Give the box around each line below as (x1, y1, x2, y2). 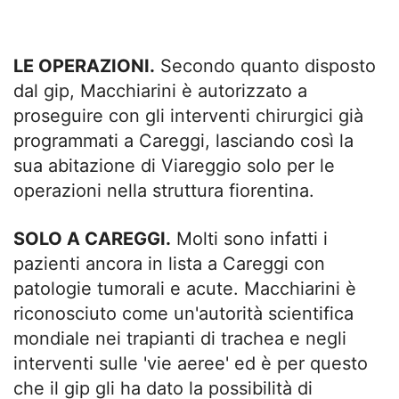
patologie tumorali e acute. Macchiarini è (13, 278, 356, 299)
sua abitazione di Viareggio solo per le (13, 155, 335, 176)
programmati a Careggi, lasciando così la (13, 130, 354, 151)
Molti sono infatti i (171, 228, 328, 249)
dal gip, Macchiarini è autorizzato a (13, 80, 307, 102)
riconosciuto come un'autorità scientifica (13, 303, 354, 324)
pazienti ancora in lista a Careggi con (13, 253, 325, 274)
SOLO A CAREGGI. (13, 228, 171, 249)
